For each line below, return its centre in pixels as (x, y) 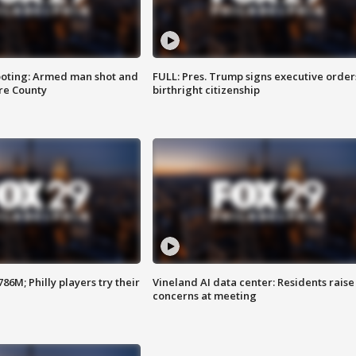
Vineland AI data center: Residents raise (253, 282)
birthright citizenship (206, 90)
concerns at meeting (204, 296)
